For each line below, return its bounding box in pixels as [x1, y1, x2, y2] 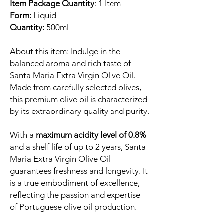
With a [10, 130, 36, 140]
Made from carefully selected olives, [10, 82, 141, 93]
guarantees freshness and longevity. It [10, 166, 148, 176]
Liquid [31, 10, 56, 21]
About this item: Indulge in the [10, 46, 120, 57]
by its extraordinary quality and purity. [10, 106, 149, 116]
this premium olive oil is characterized [10, 94, 147, 105]
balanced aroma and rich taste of [10, 58, 131, 69]
